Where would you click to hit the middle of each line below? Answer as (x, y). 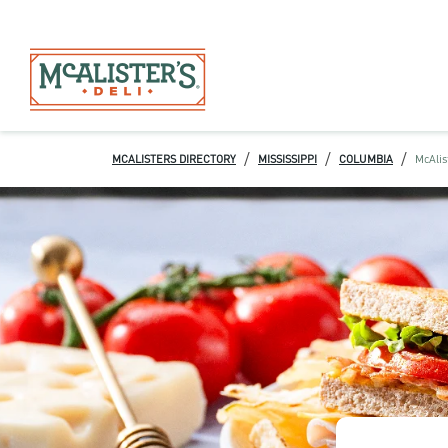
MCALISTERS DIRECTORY (174, 159)
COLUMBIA (366, 159)
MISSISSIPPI (287, 159)
